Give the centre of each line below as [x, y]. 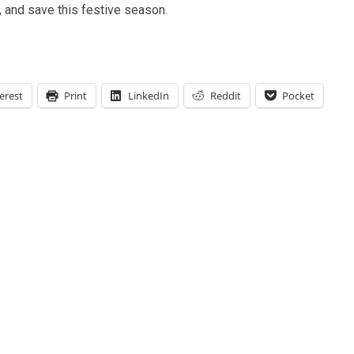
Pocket [298, 96]
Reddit [226, 96]
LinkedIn [149, 96]
